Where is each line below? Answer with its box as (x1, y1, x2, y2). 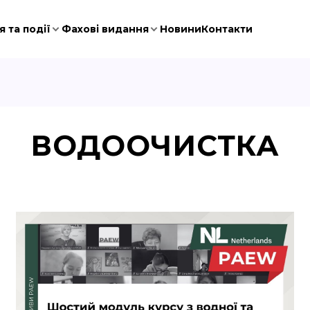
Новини (159, 23, 201, 35)
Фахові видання (61, 23, 149, 35)
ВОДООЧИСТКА (30, 128, 280, 163)
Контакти (201, 23, 253, 35)
